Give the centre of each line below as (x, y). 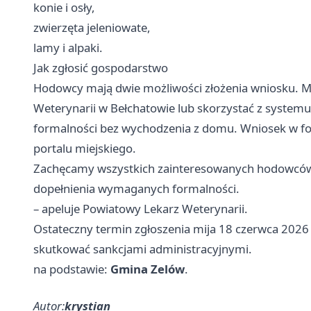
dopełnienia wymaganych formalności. (136, 188)
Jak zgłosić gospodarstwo (101, 67)
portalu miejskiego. (85, 148)
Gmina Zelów (148, 269)
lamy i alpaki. (68, 47)
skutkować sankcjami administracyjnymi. (143, 249)
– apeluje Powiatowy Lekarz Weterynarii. (141, 208)
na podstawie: (72, 269)
